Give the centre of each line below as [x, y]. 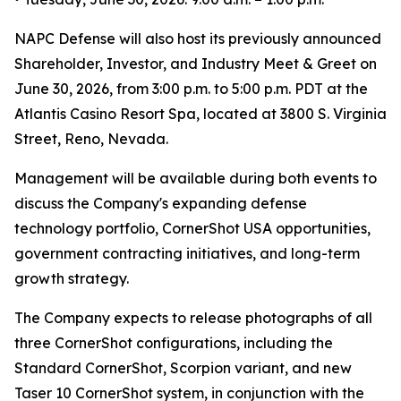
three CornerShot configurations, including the [174, 342]
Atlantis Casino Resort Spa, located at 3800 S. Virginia [200, 113]
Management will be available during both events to [196, 178]
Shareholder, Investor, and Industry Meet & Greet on [196, 63]
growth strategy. [72, 278]
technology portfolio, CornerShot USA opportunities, [192, 228]
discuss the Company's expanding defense [161, 203]
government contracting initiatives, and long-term [187, 253]
